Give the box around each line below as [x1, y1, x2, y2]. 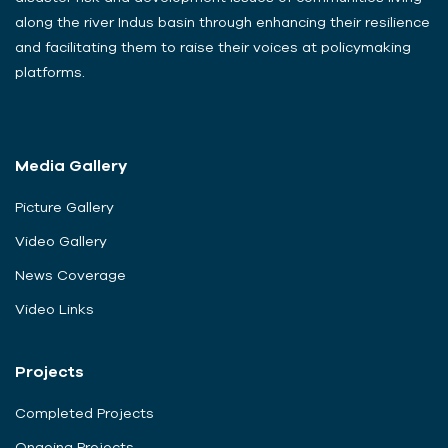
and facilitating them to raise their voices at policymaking [15, 38, 411, 55]
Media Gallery [15, 155, 127, 174]
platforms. [15, 63, 85, 80]
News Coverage [15, 266, 126, 283]
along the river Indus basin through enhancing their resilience [15, 13, 430, 30]
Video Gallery [15, 232, 107, 249]
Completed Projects [15, 404, 154, 421]
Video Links [15, 300, 94, 317]
